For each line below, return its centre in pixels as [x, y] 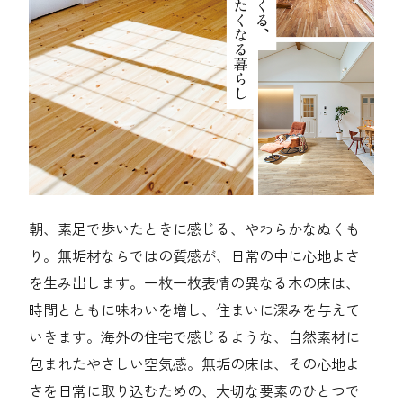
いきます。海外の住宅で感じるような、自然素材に [195, 337]
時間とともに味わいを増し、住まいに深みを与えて [195, 310]
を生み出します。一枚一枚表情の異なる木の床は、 [195, 283]
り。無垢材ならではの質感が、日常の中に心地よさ [195, 256]
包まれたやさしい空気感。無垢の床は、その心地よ [195, 364]
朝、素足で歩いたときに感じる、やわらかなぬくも [195, 229]
